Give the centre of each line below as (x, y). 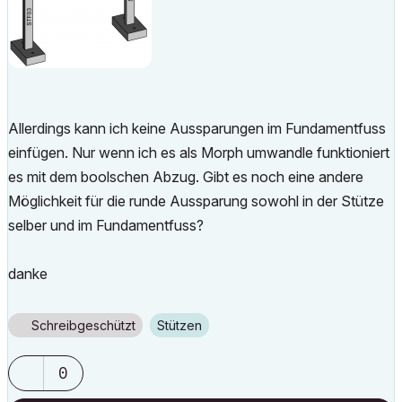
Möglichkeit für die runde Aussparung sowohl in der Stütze (196, 201)
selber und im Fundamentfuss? (106, 225)
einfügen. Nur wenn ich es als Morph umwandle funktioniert (199, 153)
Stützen (184, 325)
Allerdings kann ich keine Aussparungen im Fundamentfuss (197, 128)
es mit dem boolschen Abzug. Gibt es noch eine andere (186, 177)
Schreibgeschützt (83, 325)
